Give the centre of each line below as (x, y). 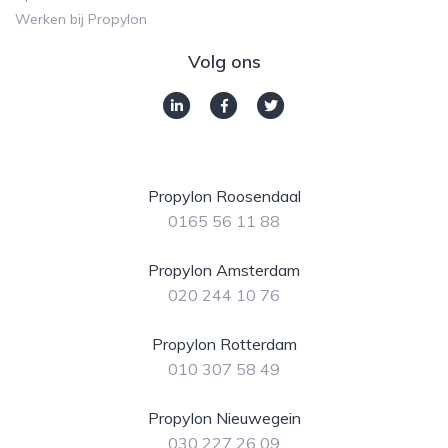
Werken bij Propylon (81, 19)
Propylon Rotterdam (224, 344)
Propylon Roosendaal (224, 196)
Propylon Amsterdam (224, 270)
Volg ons (224, 62)
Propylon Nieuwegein (224, 418)
